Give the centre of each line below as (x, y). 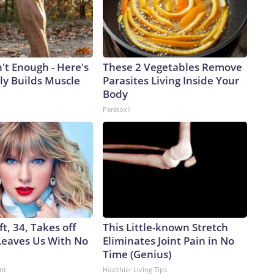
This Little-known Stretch (165, 228)
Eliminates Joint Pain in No (168, 241)
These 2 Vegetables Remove (172, 67)
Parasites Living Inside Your (171, 81)
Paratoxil (117, 109)
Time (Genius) (137, 254)
